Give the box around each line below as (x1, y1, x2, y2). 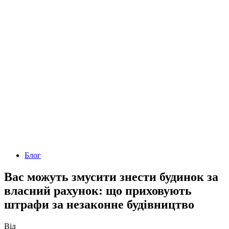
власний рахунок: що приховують (4, 184, 192, 197)
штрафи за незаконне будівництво (4, 197, 194, 211)
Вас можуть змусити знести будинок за (4, 170, 218, 184)
